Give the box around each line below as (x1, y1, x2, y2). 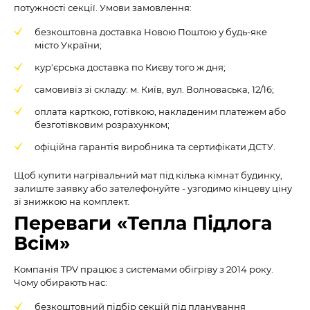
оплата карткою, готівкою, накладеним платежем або (35, 106, 286, 117)
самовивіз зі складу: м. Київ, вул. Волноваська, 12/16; (35, 84, 274, 95)
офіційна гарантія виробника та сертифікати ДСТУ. (35, 141, 275, 152)
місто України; (35, 39, 102, 51)
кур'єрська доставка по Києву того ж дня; (35, 62, 226, 73)
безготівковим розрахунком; (35, 119, 170, 130)
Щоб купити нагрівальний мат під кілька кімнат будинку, (14, 170, 282, 181)
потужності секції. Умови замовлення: (14, 2, 192, 13)
